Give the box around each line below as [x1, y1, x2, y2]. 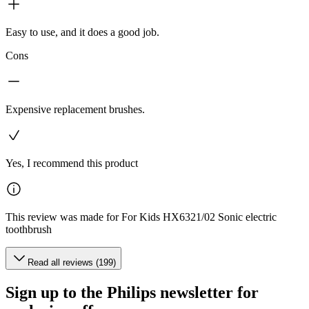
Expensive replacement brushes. [6, 103, 145, 116]
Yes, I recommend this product [6, 157, 138, 170]
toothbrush [6, 223, 52, 236]
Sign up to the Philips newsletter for [6, 283, 259, 302]
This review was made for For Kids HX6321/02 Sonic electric [6, 211, 277, 223]
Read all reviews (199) [28, 257, 116, 268]
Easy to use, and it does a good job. [6, 26, 159, 39]
